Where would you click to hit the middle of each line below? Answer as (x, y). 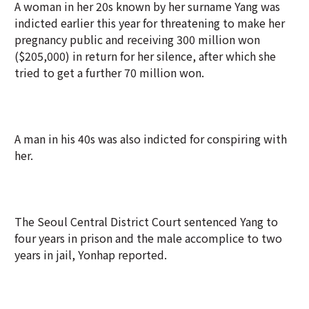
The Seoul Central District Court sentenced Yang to (146, 221)
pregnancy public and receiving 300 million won (137, 39)
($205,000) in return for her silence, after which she (145, 56)
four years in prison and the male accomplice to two (148, 238)
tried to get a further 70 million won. (109, 72)
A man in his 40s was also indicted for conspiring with (151, 139)
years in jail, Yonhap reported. (91, 255)
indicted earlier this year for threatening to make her (150, 23)
